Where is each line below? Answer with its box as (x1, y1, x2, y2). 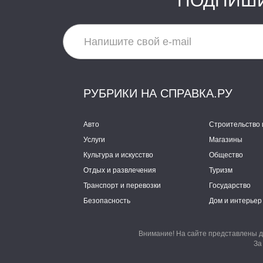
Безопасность (83, 197, 130, 205)
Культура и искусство (83, 151, 153, 159)
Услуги (83, 136, 105, 144)
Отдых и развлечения (83, 166, 156, 174)
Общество (209, 151, 243, 159)
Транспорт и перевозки (83, 181, 161, 190)
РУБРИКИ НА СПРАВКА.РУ (83, 87, 232, 100)
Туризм (209, 166, 232, 174)
